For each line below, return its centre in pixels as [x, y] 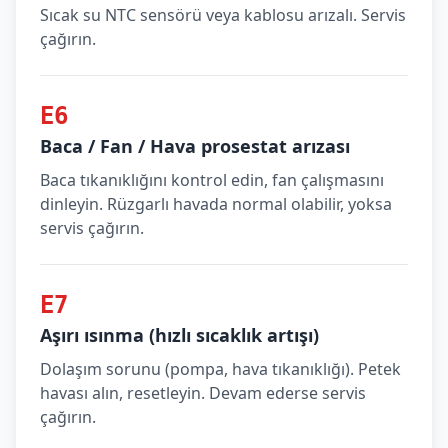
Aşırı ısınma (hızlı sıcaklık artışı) [179, 335]
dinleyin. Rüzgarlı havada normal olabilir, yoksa [216, 204]
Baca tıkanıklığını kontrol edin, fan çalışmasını [212, 180]
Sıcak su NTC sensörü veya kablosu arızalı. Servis [223, 15]
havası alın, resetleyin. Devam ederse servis [203, 393]
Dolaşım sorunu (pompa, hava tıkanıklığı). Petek [220, 369]
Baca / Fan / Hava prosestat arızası [195, 146]
